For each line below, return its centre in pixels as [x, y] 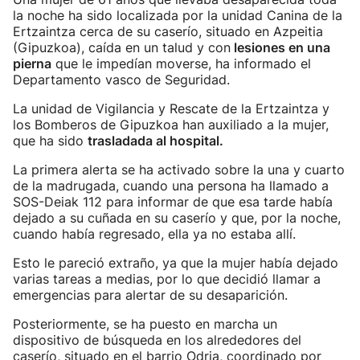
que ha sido [50, 141]
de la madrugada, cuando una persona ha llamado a [171, 186]
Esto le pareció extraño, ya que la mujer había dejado [176, 263]
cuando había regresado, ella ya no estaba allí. [154, 234]
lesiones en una [280, 47]
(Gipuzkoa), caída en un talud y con [122, 47]
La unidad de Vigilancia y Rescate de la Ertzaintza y [171, 108]
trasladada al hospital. [155, 141]
